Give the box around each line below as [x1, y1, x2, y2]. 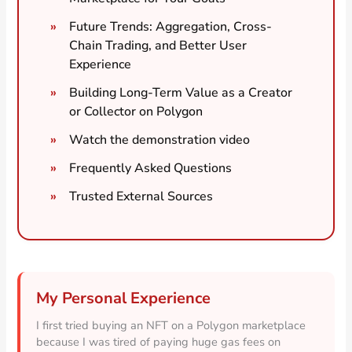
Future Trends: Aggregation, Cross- [69, 17, 273, 35]
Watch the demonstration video [69, 130, 251, 148]
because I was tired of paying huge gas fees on [36, 333, 281, 350]
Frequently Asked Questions [69, 159, 233, 177]
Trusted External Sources [69, 187, 214, 205]
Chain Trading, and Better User [69, 36, 247, 54]
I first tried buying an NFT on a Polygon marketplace [36, 317, 306, 333]
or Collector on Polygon [69, 102, 203, 120]
